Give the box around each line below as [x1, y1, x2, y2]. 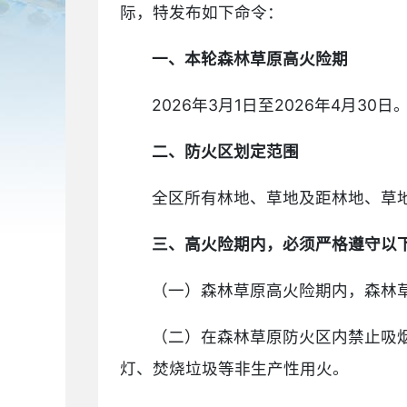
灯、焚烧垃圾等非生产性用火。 [120, 359, 349, 378]
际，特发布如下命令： [120, 3, 283, 22]
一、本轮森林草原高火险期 [152, 49, 349, 68]
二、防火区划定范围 [152, 142, 300, 161]
